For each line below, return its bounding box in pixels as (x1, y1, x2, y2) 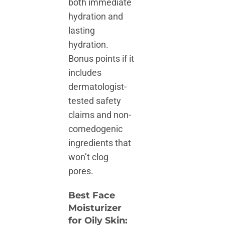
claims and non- (68, 109, 132, 121)
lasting (68, 25, 95, 36)
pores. (68, 166, 94, 177)
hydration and (68, 11, 124, 22)
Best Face (68, 190, 116, 201)
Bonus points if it (68, 53, 135, 64)
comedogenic (68, 124, 123, 135)
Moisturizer (68, 202, 122, 213)
